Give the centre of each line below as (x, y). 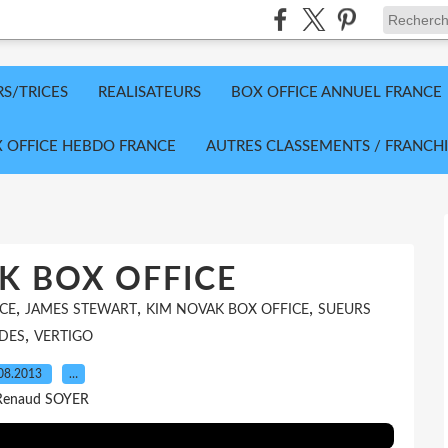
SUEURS (344, 310)
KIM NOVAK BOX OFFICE (227, 310)
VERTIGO (63, 337)
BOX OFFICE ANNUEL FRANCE (336, 92)
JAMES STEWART (80, 310)
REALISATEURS (149, 92)
